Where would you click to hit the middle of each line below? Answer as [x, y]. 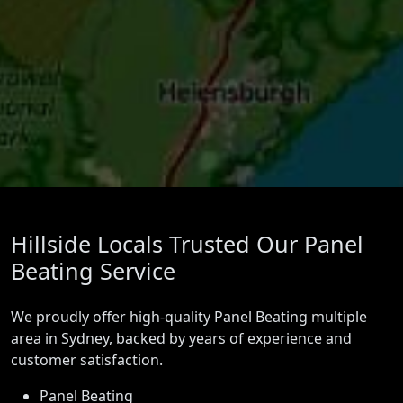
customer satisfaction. [87, 360]
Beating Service [93, 271]
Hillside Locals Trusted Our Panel [187, 244]
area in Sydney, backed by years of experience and [181, 339]
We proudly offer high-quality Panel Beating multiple [189, 317]
